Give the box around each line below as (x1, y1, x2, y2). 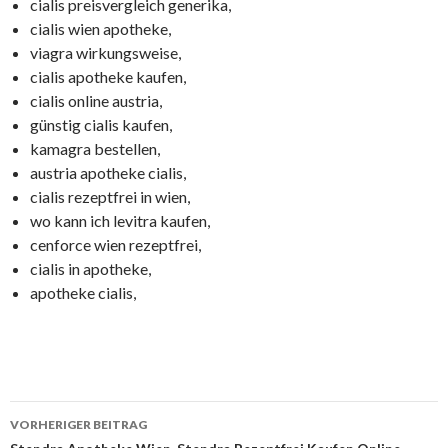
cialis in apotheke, (30, 259, 151, 278)
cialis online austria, (30, 91, 162, 110)
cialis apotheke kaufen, (30, 67, 186, 86)
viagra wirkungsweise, (30, 43, 181, 62)
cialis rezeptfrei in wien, (30, 187, 190, 206)
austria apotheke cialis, (30, 163, 186, 182)
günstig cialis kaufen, (30, 115, 172, 134)
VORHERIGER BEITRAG (10, 417, 147, 432)
